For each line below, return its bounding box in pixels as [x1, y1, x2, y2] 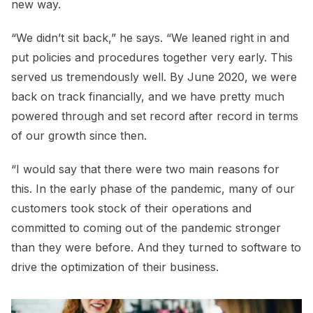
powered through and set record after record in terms [11, 109, 298, 124]
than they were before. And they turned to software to [11, 240, 301, 255]
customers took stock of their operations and [11, 201, 252, 216]
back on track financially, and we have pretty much [11, 89, 284, 104]
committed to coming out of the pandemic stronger [11, 221, 281, 235]
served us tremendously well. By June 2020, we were [11, 70, 297, 85]
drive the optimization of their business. [11, 260, 222, 275]
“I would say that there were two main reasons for [11, 162, 279, 177]
